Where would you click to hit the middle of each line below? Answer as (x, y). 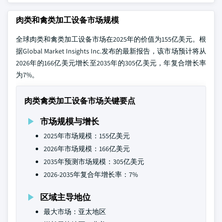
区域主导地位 (65, 197)
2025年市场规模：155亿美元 (87, 136)
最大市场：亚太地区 (75, 212)
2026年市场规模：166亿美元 (87, 149)
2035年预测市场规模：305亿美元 (94, 162)
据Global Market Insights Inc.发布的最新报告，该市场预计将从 (111, 51)
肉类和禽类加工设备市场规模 (67, 20)
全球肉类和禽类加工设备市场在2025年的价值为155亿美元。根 (111, 39)
